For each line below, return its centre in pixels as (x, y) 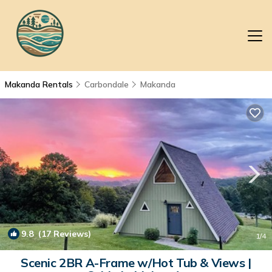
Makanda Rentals (40, 84)
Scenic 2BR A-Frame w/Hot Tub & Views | (136, 263)
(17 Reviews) (62, 234)
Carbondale (107, 84)
